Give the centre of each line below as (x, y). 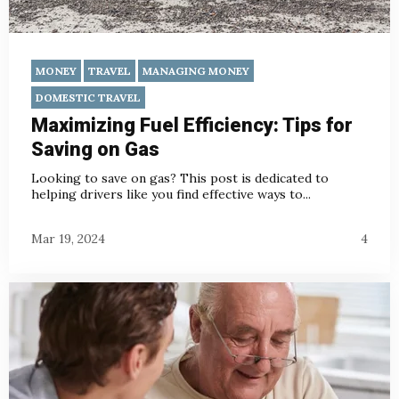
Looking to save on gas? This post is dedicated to (180, 179)
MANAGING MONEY (196, 71)
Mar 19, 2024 (68, 238)
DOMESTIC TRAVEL (88, 98)
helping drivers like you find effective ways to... (171, 195)
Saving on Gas (95, 150)
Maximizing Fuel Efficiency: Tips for (192, 126)
